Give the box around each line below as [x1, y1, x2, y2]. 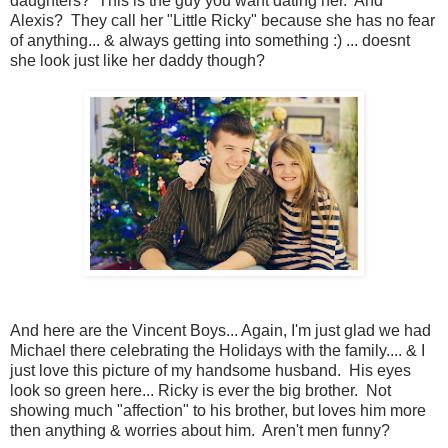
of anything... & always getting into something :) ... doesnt [10, 32, 410, 50]
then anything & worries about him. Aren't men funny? [10, 422, 390, 440]
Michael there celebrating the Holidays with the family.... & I [10, 342, 425, 360]
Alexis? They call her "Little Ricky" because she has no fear [10, 12, 435, 30]
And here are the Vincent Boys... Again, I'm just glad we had [10, 322, 431, 340]
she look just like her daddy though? [10, 52, 265, 70]
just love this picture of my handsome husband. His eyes [10, 362, 411, 380]
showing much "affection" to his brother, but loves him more [10, 402, 426, 420]
